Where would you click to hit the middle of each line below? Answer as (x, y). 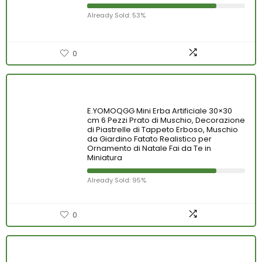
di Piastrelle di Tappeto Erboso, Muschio (163, 130)
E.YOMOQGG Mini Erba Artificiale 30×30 (160, 111)
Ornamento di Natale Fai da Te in (149, 148)
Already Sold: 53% (116, 15)
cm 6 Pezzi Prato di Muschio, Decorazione (166, 120)
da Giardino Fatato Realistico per (149, 139)
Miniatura (105, 158)
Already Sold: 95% (117, 180)
